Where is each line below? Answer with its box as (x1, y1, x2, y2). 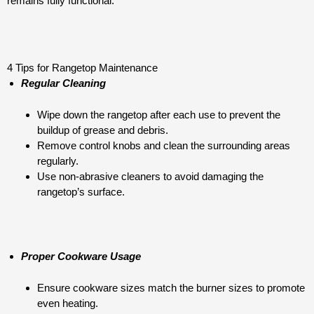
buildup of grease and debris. (36, 123, 168, 136)
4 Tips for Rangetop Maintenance (7, 62, 158, 74)
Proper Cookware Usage (21, 250, 141, 263)
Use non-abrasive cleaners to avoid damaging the (36, 170, 264, 182)
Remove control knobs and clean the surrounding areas (36, 139, 290, 151)
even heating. (36, 296, 98, 309)
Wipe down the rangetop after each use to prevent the (36, 108, 280, 121)
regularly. (36, 154, 78, 167)
